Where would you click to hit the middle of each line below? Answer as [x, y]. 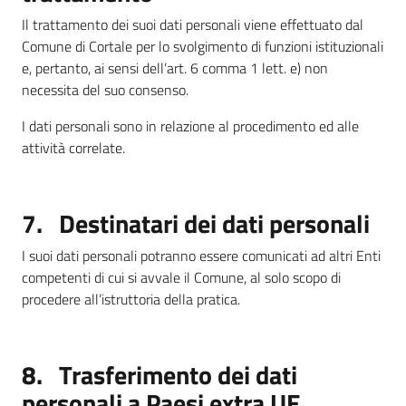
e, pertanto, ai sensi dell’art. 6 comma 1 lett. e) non [175, 68]
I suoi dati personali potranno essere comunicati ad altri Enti [201, 256]
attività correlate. [73, 148]
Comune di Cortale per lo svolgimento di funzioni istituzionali [203, 46]
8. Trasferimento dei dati [159, 375]
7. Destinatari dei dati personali [196, 223]
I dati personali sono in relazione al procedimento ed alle [190, 126]
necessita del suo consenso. [105, 90]
